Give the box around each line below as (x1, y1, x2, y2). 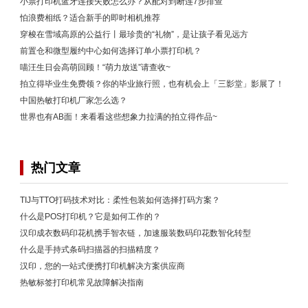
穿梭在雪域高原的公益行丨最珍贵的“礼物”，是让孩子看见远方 (20, 29, 248, 39)
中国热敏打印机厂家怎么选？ (20, 95, 127, 105)
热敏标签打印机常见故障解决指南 (20, 277, 144, 287)
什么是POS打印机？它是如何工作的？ (20, 211, 161, 221)
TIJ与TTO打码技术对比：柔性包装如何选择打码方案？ (20, 195, 220, 205)
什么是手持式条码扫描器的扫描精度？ (20, 244, 160, 254)
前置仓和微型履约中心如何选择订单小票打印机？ (20, 45, 201, 56)
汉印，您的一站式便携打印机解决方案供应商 (20, 261, 185, 271)
